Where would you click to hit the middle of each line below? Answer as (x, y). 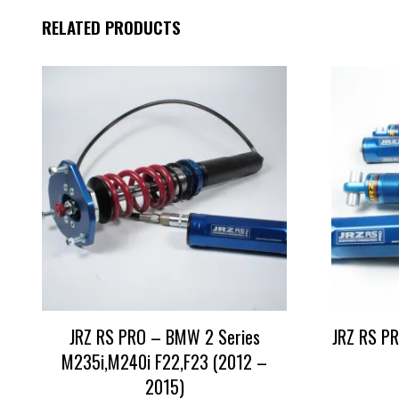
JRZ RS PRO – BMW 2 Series (164, 336)
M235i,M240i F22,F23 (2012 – (164, 361)
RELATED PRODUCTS (111, 27)
